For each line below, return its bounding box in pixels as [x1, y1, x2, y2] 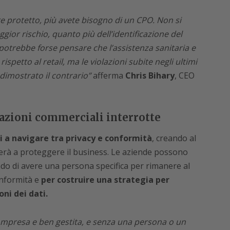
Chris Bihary [125, 70, 175, 82]
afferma [90, 70, 125, 82]
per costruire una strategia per [41, 174, 169, 186]
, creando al [151, 132, 196, 144]
